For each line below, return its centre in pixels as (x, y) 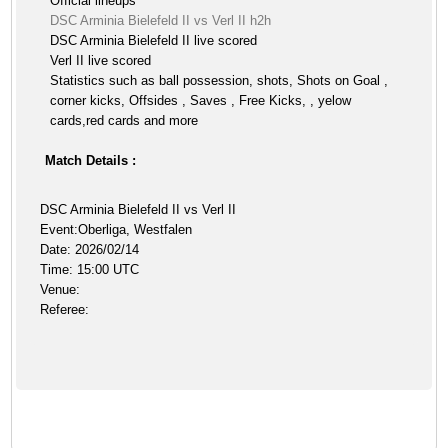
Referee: (65, 309)
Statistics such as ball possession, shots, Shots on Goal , (219, 80)
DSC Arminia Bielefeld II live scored (154, 40)
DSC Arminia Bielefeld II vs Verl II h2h (161, 20)
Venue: (60, 289)
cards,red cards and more (124, 120)
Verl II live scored (101, 60)
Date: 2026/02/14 (90, 249)
